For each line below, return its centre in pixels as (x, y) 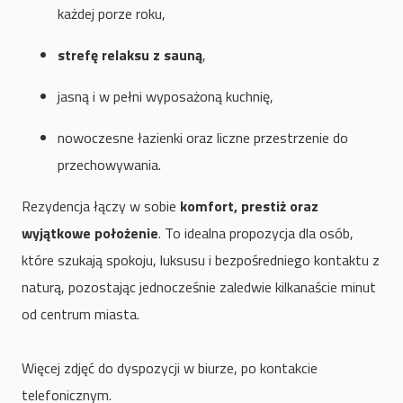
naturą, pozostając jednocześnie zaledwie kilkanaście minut (199, 287)
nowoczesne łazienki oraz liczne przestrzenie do (203, 138)
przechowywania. (109, 165)
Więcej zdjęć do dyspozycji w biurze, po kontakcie (170, 368)
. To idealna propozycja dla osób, (256, 233)
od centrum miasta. (81, 314)
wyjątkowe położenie (90, 233)
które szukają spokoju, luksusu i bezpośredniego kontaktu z (201, 260)
